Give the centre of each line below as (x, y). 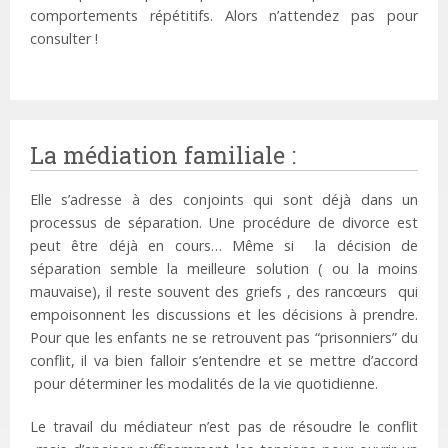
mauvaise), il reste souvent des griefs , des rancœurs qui (224, 292)
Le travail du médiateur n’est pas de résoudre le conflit (224, 427)
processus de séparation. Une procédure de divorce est (224, 223)
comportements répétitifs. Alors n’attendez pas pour (224, 16)
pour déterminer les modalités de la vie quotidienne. (204, 384)
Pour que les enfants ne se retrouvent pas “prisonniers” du (224, 338)
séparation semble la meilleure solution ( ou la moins (224, 269)
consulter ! (64, 39)
